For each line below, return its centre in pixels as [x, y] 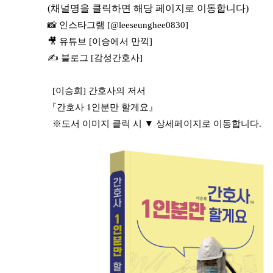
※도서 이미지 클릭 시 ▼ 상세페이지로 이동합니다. [154, 124]
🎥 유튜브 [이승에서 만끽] [100, 41]
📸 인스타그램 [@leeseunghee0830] [118, 25]
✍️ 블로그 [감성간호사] [95, 58]
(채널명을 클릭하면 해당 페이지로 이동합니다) [148, 8]
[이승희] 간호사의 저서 [97, 91]
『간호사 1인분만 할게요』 [103, 107]
